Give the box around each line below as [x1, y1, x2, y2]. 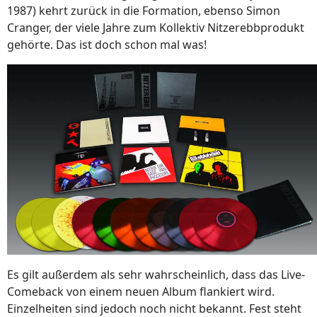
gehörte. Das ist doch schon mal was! [7, 37, 207, 53]
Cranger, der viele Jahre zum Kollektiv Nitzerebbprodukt [7, 20, 304, 36]
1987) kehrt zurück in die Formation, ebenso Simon [7, 3, 280, 19]
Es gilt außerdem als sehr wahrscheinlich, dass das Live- [7, 266, 305, 282]
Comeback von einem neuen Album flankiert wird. [7, 283, 275, 299]
